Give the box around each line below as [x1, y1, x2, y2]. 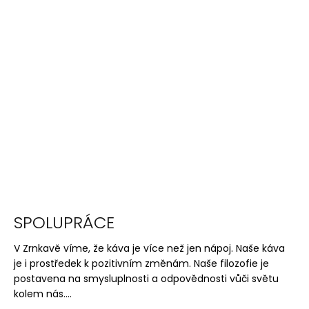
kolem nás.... [14, 287, 72, 301]
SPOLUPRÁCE [14, 211, 114, 235]
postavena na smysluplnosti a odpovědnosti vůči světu [14, 272, 279, 286]
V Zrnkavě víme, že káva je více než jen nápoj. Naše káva [14, 241, 285, 256]
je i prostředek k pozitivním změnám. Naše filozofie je [14, 257, 269, 271]
